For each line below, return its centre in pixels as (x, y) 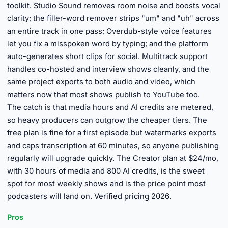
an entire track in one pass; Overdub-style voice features (109, 31)
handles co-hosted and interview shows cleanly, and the (108, 69)
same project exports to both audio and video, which (101, 82)
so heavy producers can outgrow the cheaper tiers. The (107, 120)
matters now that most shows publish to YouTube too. (104, 95)
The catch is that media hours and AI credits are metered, (110, 107)
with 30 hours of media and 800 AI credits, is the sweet (106, 171)
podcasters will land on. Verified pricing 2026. (89, 196)
